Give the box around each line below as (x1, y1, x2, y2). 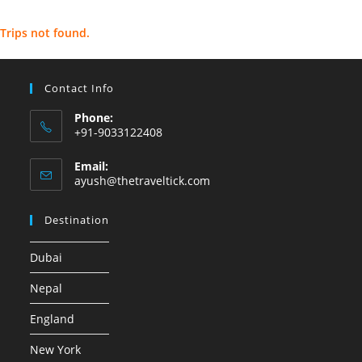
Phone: (74, 110, 114, 125)
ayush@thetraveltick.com (74, 173, 211, 188)
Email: (74, 158, 109, 174)
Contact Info (44, 81, 115, 95)
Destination (44, 213, 110, 227)
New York (30, 342, 82, 357)
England (30, 311, 75, 326)
